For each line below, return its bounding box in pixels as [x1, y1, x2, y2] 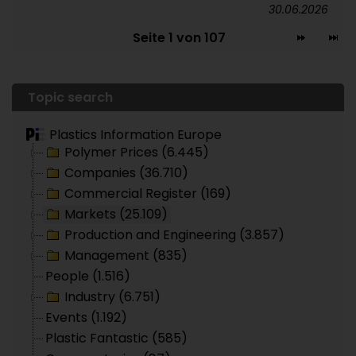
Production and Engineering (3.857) [64, 226, 284, 244]
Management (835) [64, 246, 188, 265]
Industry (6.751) [64, 288, 161, 306]
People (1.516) [45, 267, 130, 285]
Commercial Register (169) [64, 184, 231, 203]
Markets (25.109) [64, 205, 168, 223]
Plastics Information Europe [49, 126, 222, 144]
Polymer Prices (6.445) [64, 143, 209, 161]
